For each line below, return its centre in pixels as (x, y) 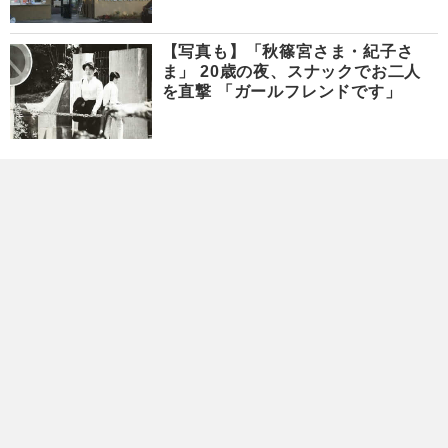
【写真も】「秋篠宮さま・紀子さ (287, 52)
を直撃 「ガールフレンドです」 (281, 92)
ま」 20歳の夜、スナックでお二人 (291, 72)
